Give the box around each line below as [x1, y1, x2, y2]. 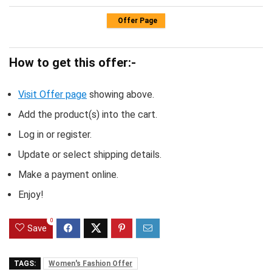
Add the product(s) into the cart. [18, 109, 157, 121]
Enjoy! [18, 189, 44, 201]
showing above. [87, 89, 154, 101]
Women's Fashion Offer [49, 259, 132, 268]
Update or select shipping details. [18, 149, 161, 161]
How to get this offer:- [9, 55, 136, 70]
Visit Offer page [18, 89, 87, 101]
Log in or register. [18, 129, 92, 141]
